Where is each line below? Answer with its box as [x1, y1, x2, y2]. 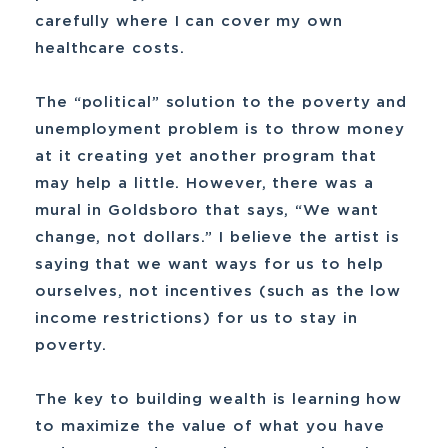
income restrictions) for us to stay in [35, 311, 358, 326]
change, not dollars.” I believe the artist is [35, 230, 400, 245]
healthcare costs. [35, 41, 185, 56]
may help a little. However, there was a [35, 176, 374, 191]
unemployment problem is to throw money [35, 122, 405, 137]
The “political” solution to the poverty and [35, 95, 408, 110]
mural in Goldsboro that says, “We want [35, 203, 379, 218]
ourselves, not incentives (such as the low [35, 284, 402, 299]
